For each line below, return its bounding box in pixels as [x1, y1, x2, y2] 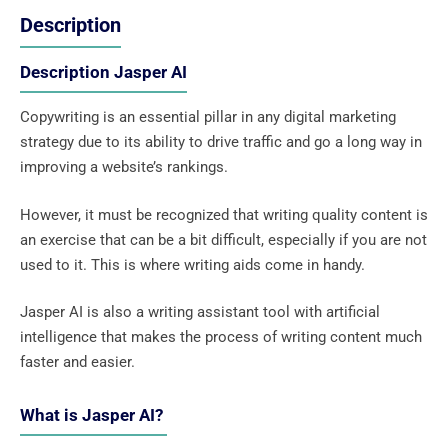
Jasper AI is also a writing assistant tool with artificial [20, 303, 380, 322]
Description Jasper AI [20, 62, 187, 83]
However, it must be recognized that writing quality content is [20, 205, 428, 224]
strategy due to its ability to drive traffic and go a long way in [20, 133, 422, 152]
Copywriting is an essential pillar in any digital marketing [20, 108, 396, 127]
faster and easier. [20, 353, 139, 372]
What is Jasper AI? [20, 405, 167, 426]
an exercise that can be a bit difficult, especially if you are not [20, 230, 427, 249]
